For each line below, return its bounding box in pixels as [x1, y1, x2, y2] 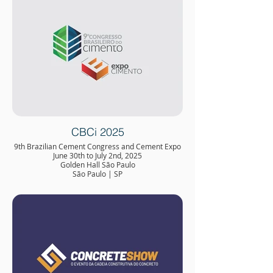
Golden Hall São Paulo [60, 160, 135, 169]
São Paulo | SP [73, 169, 122, 179]
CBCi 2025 [71, 125, 124, 139]
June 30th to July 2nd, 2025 [53, 151, 142, 160]
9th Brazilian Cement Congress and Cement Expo [14, 141, 181, 151]
